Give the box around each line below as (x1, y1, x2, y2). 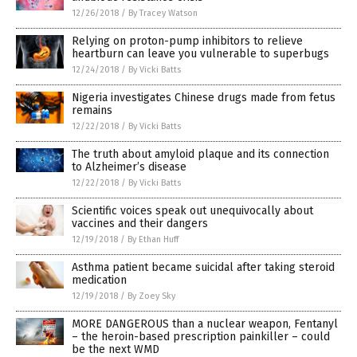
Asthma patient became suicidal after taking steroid (72, 260, 335, 274)
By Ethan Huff (127, 233, 178, 245)
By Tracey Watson (128, 7, 198, 18)
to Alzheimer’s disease (72, 159, 186, 174)
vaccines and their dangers (72, 216, 208, 230)
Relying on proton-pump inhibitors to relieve (72, 33, 303, 48)
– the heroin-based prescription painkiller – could (72, 329, 330, 343)
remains (72, 103, 112, 117)
